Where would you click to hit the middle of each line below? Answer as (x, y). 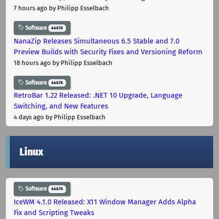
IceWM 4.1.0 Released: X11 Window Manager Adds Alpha (105, 202)
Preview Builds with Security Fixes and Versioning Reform (108, 52)
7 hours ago (31, 8)
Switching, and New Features (61, 106)
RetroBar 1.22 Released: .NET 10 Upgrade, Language (98, 96)
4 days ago (29, 117)
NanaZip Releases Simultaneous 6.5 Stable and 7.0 (97, 41)
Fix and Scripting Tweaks (54, 213)
